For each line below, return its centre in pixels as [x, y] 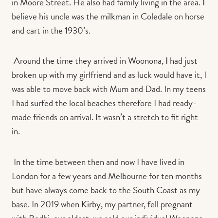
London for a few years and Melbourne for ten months [107, 176]
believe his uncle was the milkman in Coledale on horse [108, 16]
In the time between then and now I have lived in [99, 162]
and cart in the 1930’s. [51, 30]
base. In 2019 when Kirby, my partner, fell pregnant [102, 204]
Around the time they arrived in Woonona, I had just [106, 61]
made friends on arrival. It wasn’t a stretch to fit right [105, 117]
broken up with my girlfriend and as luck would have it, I [109, 75]
